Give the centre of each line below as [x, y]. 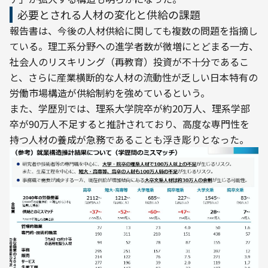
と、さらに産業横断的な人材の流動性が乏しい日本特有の [134, 77]
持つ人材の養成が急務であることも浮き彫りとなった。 [129, 139]
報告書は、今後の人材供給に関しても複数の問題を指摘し [134, 31]
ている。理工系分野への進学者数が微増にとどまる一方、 [134, 46]
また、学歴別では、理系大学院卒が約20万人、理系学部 [130, 108]
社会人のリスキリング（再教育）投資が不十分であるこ [129, 62]
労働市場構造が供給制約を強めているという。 [110, 93]
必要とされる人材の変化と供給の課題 [109, 14]
